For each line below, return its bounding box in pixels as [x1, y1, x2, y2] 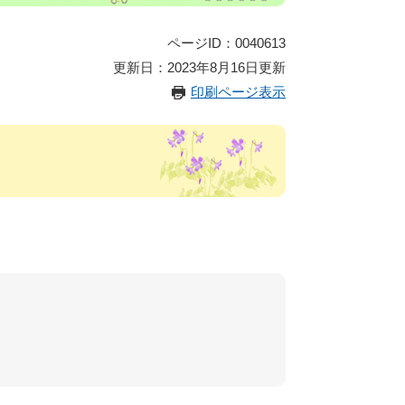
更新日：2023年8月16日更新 [113, 60, 286, 75]
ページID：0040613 [167, 35, 286, 51]
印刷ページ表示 [191, 84, 286, 99]
